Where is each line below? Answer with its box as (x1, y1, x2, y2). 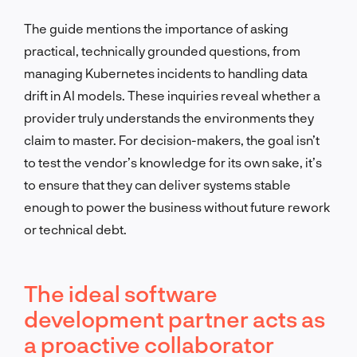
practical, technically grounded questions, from (24, 42, 300, 58)
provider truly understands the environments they (24, 109, 314, 125)
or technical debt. (24, 221, 127, 237)
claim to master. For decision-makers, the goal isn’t (24, 131, 320, 147)
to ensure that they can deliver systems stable (24, 176, 291, 192)
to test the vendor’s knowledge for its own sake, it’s (24, 154, 322, 170)
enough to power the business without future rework (24, 198, 330, 214)
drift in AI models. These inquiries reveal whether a (24, 87, 320, 103)
